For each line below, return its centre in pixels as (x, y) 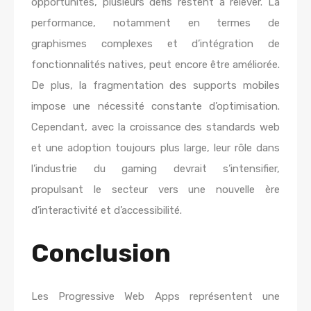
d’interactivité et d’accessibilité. (107, 210)
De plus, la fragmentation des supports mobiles (155, 85)
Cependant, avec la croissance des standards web (155, 127)
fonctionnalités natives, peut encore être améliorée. (155, 65)
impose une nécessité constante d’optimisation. (155, 106)
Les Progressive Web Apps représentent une (155, 296)
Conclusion (101, 253)
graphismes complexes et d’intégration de (155, 44)
